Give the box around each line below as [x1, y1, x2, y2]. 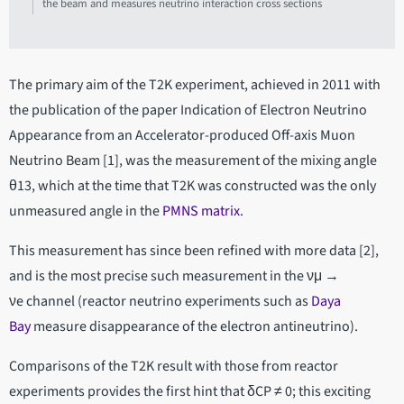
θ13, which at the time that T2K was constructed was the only [9, 175, 376, 196]
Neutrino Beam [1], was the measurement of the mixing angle [9, 150, 377, 170]
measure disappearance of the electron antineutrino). [31, 316, 358, 336]
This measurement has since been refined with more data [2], [9, 240, 379, 261]
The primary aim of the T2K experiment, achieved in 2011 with [9, 74, 381, 95]
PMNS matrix [162, 200, 240, 221]
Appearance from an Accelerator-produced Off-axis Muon [9, 124, 355, 145]
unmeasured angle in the [9, 200, 162, 221]
